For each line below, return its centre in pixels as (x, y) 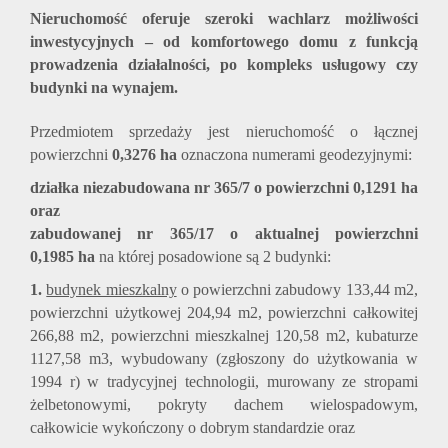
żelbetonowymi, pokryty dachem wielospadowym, (224, 405)
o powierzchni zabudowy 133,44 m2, (297, 290)
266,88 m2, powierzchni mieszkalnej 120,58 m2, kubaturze (224, 336)
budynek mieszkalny (111, 290)
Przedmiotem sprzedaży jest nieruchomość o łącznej (224, 132)
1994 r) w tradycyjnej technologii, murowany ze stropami (224, 382)
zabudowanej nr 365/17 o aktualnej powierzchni (224, 234)
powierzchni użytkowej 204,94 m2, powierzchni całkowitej (224, 313)
